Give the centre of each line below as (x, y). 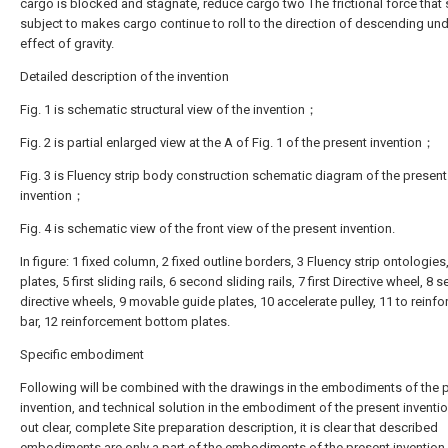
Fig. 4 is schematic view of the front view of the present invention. (207, 228)
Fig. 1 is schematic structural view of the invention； (169, 109)
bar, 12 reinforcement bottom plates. (125, 321)
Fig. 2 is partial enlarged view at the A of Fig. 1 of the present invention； (227, 142)
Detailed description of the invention (124, 76)
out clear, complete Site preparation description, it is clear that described (229, 427)
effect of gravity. (67, 43)
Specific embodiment (82, 354)
